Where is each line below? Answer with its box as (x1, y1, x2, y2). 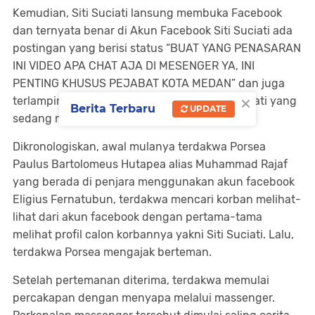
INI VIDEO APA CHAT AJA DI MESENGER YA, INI (13, 59, 255, 72)
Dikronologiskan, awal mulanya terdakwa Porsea (13, 140, 266, 153)
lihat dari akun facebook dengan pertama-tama (13, 210, 262, 224)
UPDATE (188, 103, 226, 114)
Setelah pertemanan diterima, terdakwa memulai (13, 274, 269, 287)
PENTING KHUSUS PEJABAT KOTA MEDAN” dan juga (13, 77, 285, 90)
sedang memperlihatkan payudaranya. (13, 112, 217, 125)
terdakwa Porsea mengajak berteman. (13, 245, 212, 259)
